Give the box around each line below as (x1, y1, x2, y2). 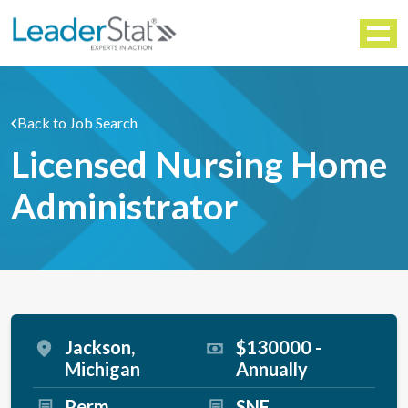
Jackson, (65, 336, 135, 358)
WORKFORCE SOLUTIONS (11, 14, 200, 33)
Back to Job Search (17, 114, 138, 131)
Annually (236, 358, 308, 380)
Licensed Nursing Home (11, 143, 387, 185)
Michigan (65, 358, 140, 380)
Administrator (11, 185, 239, 227)
